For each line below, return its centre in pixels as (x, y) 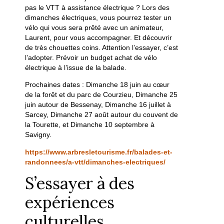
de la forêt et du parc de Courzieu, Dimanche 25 (101, 95)
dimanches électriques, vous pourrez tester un (98, 17)
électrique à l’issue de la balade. (76, 67)
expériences (70, 202)
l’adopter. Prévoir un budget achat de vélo (91, 57)
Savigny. (38, 135)
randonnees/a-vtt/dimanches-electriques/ (95, 162)
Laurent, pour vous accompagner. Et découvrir (99, 37)
